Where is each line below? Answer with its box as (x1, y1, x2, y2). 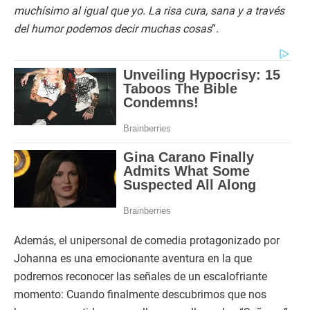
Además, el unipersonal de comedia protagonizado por (14, 234, 280, 247)
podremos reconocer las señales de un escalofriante (14, 270, 267, 283)
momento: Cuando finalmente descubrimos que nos (14, 288, 266, 301)
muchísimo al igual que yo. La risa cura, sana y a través (14, 4, 284, 17)
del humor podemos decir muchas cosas (14, 22, 212, 35)
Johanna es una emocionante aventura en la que (14, 252, 252, 265)
